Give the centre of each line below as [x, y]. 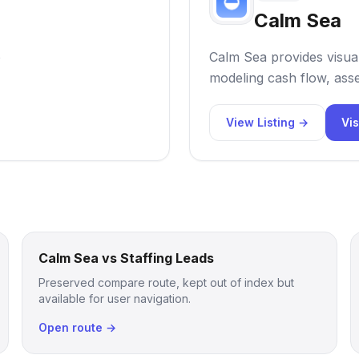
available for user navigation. [114, 298]
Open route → [77, 327]
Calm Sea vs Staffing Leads [126, 258]
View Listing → [267, 122]
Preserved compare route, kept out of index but [166, 282]
